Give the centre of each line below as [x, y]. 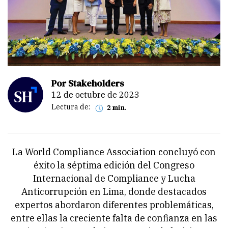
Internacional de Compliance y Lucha [114, 179]
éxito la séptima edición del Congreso [114, 165]
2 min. [118, 108]
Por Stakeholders [88, 83]
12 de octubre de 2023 [98, 95]
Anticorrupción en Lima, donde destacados [114, 192]
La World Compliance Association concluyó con [114, 152]
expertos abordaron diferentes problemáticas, [114, 205]
